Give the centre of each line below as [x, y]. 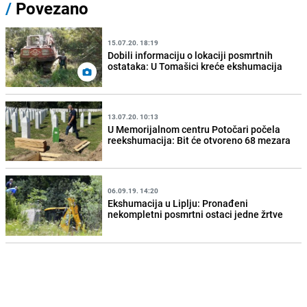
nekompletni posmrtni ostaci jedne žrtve [196, 214]
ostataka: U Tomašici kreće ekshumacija [195, 66]
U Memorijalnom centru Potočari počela [194, 129]
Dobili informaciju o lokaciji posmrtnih [191, 55]
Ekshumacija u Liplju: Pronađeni [178, 203]
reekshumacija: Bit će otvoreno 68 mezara [199, 140]
